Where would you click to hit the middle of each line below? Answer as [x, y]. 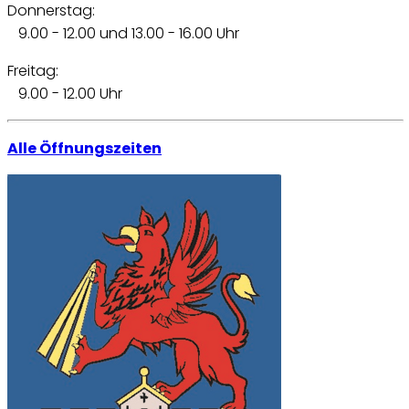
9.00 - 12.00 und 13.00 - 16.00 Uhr [123, 34]
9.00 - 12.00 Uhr [65, 94]
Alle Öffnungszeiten [84, 149]
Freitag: [33, 71]
